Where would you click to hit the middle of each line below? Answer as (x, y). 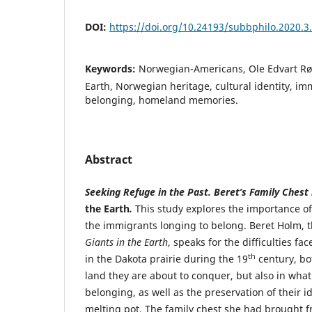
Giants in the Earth (126, 242)
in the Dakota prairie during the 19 (166, 258)
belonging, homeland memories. (162, 100)
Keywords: (112, 68)
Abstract (109, 159)
